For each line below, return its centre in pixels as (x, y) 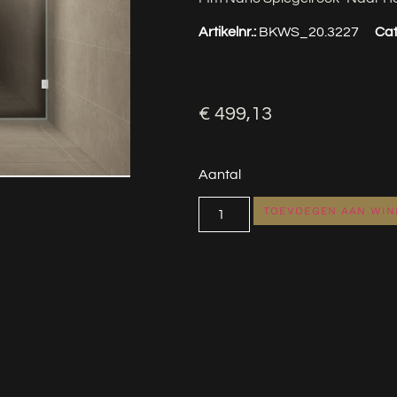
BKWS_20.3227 (309, 32)
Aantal (220, 174)
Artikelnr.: (229, 32)
